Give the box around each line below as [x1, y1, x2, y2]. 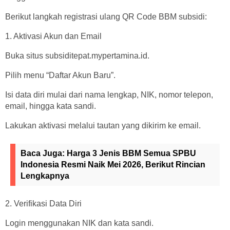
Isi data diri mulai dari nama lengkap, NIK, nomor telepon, [5, 90, 213, 99]
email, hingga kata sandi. [5, 101, 96, 110]
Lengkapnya [21, 171, 69, 180]
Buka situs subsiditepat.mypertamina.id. [5, 51, 149, 60]
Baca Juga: [21, 148, 67, 158]
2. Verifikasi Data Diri [5, 199, 82, 208]
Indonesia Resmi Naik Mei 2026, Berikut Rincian [21, 160, 205, 169]
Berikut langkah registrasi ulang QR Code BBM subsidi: [5, 12, 207, 21]
